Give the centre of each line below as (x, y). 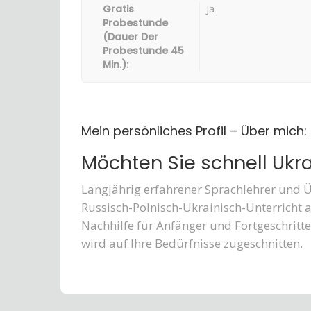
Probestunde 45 (143, 51)
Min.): (116, 65)
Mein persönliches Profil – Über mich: (194, 131)
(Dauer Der (131, 37)
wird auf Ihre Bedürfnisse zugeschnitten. (192, 243)
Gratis (118, 9)
